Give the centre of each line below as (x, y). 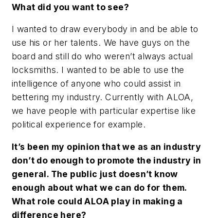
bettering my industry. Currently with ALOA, (103, 97)
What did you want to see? (70, 7)
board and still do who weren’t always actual (102, 56)
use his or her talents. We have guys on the (101, 43)
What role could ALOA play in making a (97, 201)
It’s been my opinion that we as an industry (107, 147)
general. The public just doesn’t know (95, 174)
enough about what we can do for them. (99, 188)
